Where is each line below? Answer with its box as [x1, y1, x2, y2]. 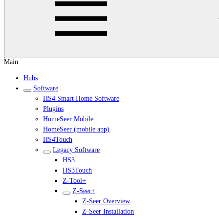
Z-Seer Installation [82, 208, 134, 215]
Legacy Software [53, 146, 100, 153]
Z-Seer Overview [82, 197, 130, 205]
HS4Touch [43, 136, 72, 143]
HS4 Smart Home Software [43, 95, 119, 102]
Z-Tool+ [63, 177, 86, 184]
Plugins [43, 105, 64, 112]
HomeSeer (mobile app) [43, 126, 109, 133]
